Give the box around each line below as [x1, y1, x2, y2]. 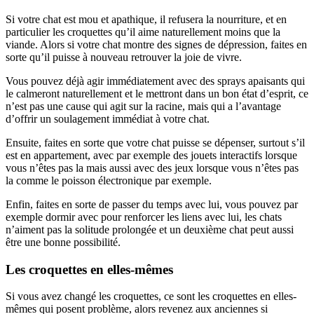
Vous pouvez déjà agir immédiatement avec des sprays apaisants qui [6, 74, 305, 87]
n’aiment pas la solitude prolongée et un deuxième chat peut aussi [6, 223, 294, 235]
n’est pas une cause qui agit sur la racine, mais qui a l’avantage [6, 100, 281, 112]
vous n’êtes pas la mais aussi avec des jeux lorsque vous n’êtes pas [6, 161, 299, 174]
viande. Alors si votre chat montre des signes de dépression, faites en [6, 38, 307, 50]
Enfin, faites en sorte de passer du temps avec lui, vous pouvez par [6, 198, 298, 210]
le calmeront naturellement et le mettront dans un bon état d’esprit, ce [6, 87, 308, 100]
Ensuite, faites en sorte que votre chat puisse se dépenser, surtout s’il [6, 136, 305, 149]
